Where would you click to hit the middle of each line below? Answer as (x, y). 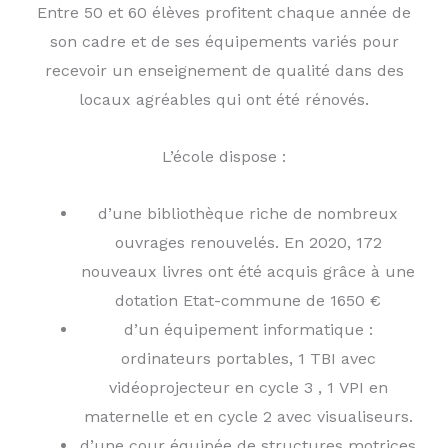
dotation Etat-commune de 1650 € (248, 300)
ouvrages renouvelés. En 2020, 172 (248, 242)
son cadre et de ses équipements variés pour (224, 41)
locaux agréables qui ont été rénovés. (224, 99)
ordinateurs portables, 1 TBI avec (248, 358)
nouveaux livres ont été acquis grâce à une (248, 271)
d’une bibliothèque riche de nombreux (248, 213)
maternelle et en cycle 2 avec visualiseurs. (248, 416)
